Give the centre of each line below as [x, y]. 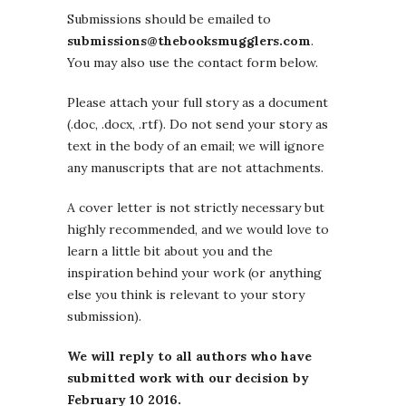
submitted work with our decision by [188, 378]
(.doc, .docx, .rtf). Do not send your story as [198, 125]
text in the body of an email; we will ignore [196, 146]
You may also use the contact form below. [193, 63]
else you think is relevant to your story [186, 295]
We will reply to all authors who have [189, 357]
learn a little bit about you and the [170, 251]
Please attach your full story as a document [198, 103]
